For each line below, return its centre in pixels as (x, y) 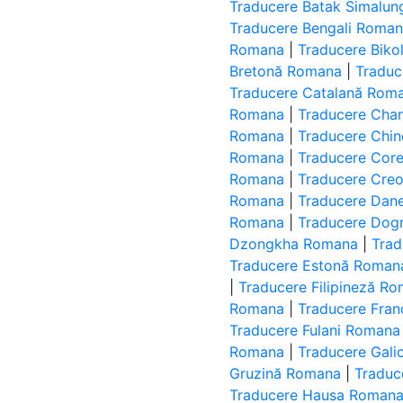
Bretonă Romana (286, 71)
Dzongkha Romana (294, 244)
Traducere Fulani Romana (315, 330)
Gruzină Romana (286, 373)
